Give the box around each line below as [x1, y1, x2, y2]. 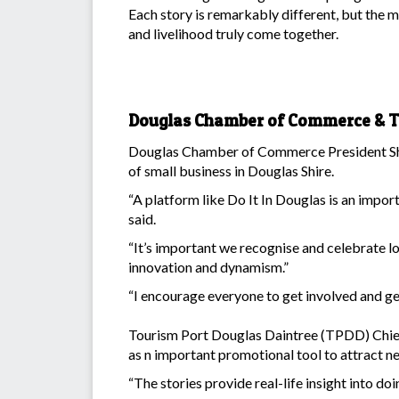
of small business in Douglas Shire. [128, 162, 334, 180]
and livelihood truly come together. [128, 25, 338, 43]
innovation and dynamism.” [128, 258, 289, 276]
